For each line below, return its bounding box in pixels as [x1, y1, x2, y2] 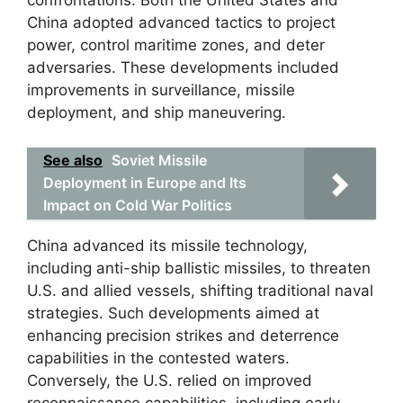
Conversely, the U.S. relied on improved [27, 371, 312, 390]
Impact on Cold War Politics [43, 195, 232, 214]
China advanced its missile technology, [27, 236, 308, 255]
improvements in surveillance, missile [27, 81, 295, 99]
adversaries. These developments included [27, 58, 339, 76]
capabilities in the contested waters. [27, 348, 290, 367]
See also [43, 150, 103, 169]
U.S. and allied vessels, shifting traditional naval [27, 281, 373, 300]
